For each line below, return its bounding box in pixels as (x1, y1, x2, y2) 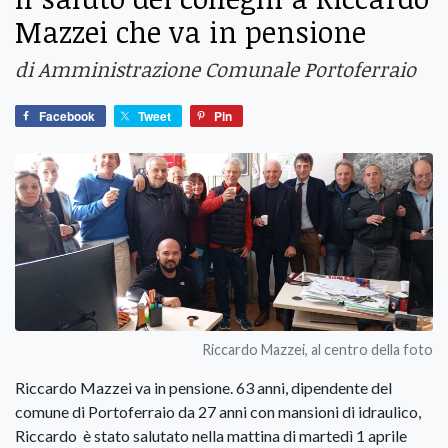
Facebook (39, 107, 95, 126)
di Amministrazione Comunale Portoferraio (15, 55, 416, 84)
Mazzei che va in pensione (15, 12, 366, 52)
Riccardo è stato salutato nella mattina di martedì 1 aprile (15, 425, 407, 445)
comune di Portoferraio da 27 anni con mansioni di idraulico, (15, 401, 421, 421)
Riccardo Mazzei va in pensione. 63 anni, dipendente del (15, 377, 392, 397)
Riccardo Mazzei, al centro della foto (202, 340, 433, 358)
